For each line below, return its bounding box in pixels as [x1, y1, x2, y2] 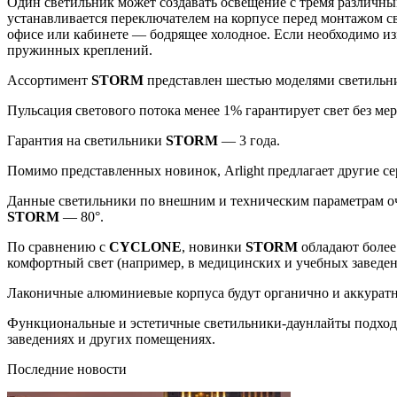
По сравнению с [7, 238, 109, 254]
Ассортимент [7, 72, 91, 88]
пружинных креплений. [7, 42, 152, 58]
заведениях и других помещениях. [7, 331, 215, 346]
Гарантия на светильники [7, 132, 166, 148]
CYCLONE [109, 238, 182, 254]
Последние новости [7, 361, 127, 377]
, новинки [182, 238, 245, 254]
